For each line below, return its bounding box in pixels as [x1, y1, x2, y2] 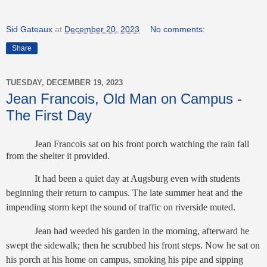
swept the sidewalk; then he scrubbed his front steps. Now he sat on [6, 240, 260, 250]
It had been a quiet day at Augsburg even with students [6, 173, 240, 184]
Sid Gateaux [6, 24, 52, 35]
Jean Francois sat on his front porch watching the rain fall [35, 139, 249, 150]
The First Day [6, 107, 92, 124]
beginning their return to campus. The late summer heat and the [6, 187, 243, 198]
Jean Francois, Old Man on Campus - [6, 91, 242, 107]
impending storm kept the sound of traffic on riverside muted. [6, 201, 235, 212]
